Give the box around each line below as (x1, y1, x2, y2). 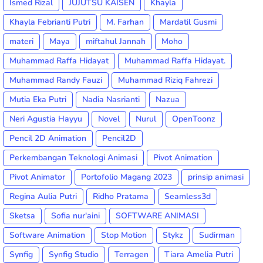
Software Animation (9, 230, 85, 241)
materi (9, 36, 33, 48)
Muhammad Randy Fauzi (9, 75, 102, 86)
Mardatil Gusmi (160, 16, 217, 28)
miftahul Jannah (86, 36, 146, 48)
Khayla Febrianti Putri (9, 16, 90, 28)
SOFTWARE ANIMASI (116, 210, 199, 222)
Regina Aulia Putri (9, 191, 77, 203)
